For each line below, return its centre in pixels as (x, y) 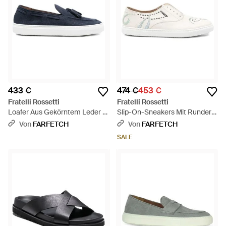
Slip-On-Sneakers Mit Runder (164, 112)
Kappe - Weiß (139, 122)
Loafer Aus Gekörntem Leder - (57, 112)
